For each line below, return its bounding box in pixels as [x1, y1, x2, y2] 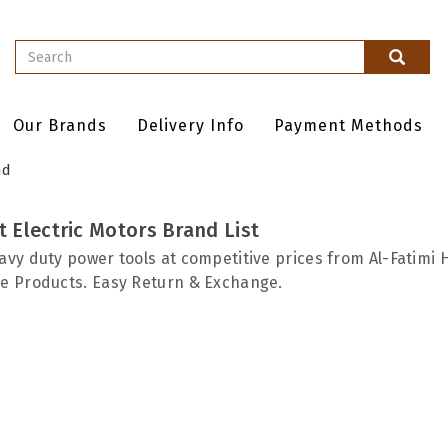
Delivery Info [137, 116, 244, 135]
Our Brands [13, 116, 107, 135]
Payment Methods [274, 116, 423, 135]
